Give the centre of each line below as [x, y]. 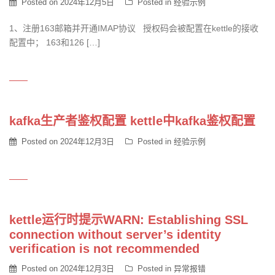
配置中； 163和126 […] [55, 42]
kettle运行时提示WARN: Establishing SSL [129, 220]
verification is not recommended [104, 249]
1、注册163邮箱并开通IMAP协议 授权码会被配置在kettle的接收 [134, 28]
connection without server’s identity [115, 234]
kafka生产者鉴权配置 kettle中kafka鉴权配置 [132, 121]
